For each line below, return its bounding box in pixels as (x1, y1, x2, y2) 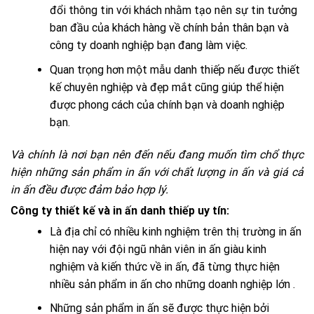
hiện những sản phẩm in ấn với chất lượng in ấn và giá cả (11, 165, 303, 179)
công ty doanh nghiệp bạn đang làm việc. (49, 39, 247, 53)
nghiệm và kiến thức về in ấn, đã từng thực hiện (49, 259, 280, 273)
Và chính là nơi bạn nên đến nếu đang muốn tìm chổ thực (11, 147, 303, 161)
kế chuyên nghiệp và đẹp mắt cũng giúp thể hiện (49, 80, 284, 94)
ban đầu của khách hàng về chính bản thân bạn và (49, 21, 289, 35)
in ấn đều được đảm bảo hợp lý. (11, 182, 168, 196)
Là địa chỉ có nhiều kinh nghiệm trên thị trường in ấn (49, 224, 301, 238)
